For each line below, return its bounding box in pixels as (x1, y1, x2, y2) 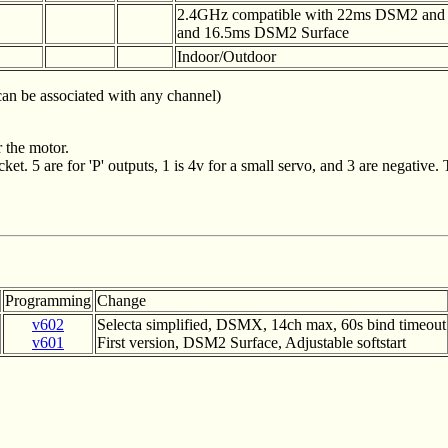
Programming (5, 292, 91, 309)
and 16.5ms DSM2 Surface (177, 24, 349, 41)
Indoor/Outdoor (177, 48, 276, 65)
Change (97, 292, 146, 309)
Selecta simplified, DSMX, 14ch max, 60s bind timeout (97, 316, 446, 333)
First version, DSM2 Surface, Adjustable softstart (97, 334, 406, 351)
